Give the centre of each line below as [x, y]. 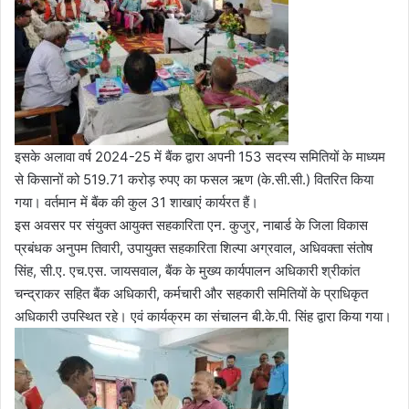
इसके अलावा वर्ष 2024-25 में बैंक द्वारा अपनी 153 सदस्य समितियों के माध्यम [200, 156]
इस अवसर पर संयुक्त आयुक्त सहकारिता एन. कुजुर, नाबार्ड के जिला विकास [191, 225]
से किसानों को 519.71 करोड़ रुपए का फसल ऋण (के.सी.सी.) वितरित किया [194, 179]
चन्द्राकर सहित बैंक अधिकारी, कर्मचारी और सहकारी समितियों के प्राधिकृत [191, 293]
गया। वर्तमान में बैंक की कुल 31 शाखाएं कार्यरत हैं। [136, 202]
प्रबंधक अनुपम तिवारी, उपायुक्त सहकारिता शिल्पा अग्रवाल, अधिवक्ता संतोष [194, 247]
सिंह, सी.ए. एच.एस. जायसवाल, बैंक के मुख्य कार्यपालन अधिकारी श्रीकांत [187, 270]
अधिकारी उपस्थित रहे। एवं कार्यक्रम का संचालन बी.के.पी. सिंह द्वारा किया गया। [203, 316]
